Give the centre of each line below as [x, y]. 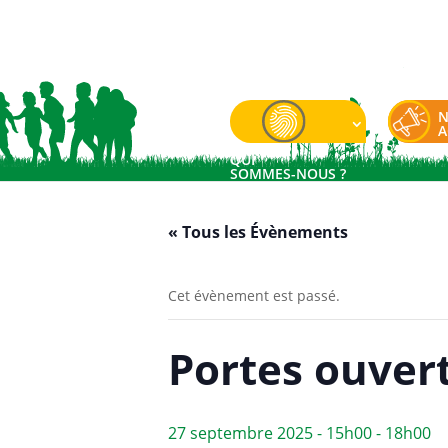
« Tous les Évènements [258, 232]
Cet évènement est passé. [254, 295]
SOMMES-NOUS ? [287, 174]
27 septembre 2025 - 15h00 [270, 433]
